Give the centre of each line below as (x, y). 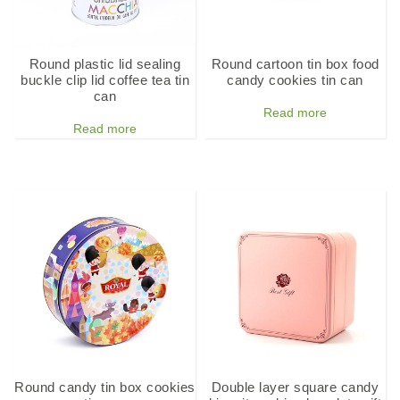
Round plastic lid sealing (105, 63)
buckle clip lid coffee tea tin (105, 79)
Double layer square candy (295, 387)
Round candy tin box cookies (105, 387)
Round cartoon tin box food (295, 63)
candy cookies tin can (295, 79)
